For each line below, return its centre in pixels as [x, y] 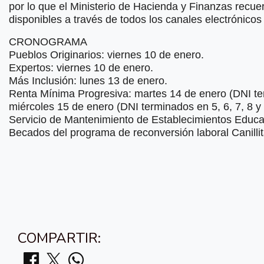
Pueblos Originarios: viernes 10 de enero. [106, 55]
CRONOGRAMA [48, 42]
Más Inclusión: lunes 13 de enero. [88, 81]
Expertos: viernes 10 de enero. [81, 68]
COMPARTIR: [59, 238]
